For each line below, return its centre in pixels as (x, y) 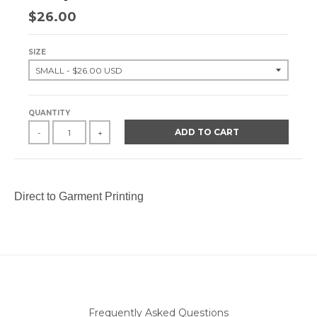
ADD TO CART (207, 132)
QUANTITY (49, 113)
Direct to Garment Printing (79, 197)
